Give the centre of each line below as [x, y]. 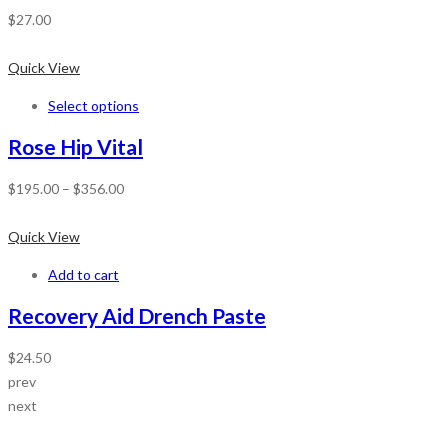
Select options [93, 105]
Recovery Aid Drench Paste [137, 316]
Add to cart [83, 274]
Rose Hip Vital [75, 147]
